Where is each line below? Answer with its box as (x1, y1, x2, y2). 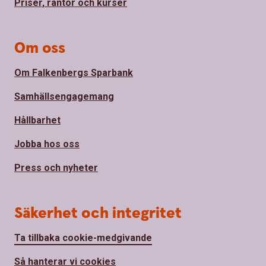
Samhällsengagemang (14, 91, 114, 103)
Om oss (14, 38, 65, 59)
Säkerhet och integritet (14, 203, 182, 224)
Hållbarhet (14, 115, 61, 126)
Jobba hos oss (14, 138, 80, 150)
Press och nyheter (14, 162, 98, 174)
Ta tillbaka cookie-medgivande (14, 232, 152, 244)
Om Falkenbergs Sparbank (14, 67, 133, 79)
